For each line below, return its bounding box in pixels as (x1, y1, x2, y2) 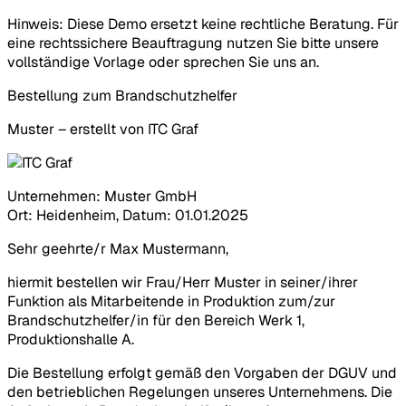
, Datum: (116, 205, 175, 225)
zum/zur (275, 291, 335, 311)
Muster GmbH (104, 186, 197, 206)
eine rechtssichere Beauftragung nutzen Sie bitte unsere (7, 33, 379, 53)
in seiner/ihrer (261, 272, 358, 292)
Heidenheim (36, 205, 116, 225)
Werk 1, (258, 310, 304, 330)
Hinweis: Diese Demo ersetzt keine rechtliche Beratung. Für (7, 14, 399, 34)
